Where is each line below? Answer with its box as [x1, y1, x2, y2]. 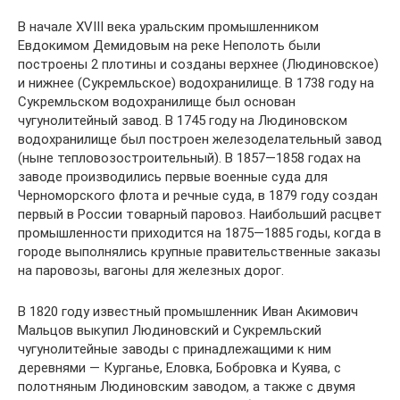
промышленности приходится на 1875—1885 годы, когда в [18, 225, 381, 241]
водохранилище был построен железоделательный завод [18, 131, 382, 147]
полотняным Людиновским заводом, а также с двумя [18, 379, 355, 395]
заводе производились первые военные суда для [18, 169, 328, 185]
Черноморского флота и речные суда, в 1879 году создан [18, 187, 378, 204]
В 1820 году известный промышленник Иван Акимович [18, 304, 358, 320]
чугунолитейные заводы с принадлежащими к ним [18, 341, 331, 357]
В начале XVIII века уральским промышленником [18, 19, 319, 35]
